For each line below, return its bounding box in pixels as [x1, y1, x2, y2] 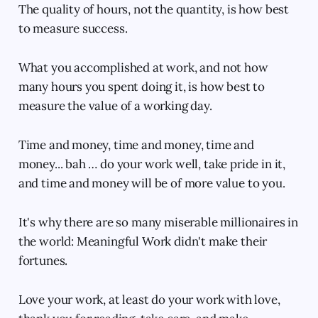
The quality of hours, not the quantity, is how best [18, 1, 290, 17]
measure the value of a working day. [18, 98, 212, 114]
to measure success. [18, 21, 128, 36]
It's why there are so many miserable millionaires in [18, 214, 298, 230]
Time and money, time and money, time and [18, 137, 254, 153]
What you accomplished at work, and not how [18, 60, 268, 75]
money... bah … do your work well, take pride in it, [18, 156, 286, 172]
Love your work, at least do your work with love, [18, 292, 280, 307]
